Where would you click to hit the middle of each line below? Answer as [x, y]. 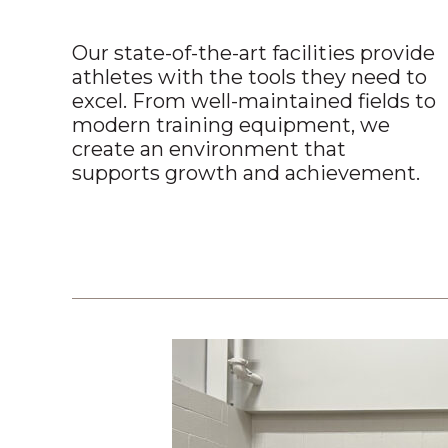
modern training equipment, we [231, 125]
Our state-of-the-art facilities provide [253, 53]
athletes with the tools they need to [249, 77]
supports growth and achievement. [246, 173]
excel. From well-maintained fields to [254, 101]
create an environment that [209, 149]
